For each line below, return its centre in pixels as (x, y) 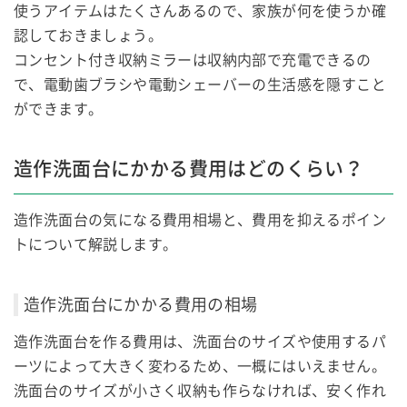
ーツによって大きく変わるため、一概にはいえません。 (200, 367)
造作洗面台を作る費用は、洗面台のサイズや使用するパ (200, 342)
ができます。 (59, 110)
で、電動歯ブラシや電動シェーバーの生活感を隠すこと (200, 85)
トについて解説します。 (96, 245)
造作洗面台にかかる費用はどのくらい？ (189, 169)
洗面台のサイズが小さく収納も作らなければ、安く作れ (200, 392)
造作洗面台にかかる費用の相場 (141, 305)
